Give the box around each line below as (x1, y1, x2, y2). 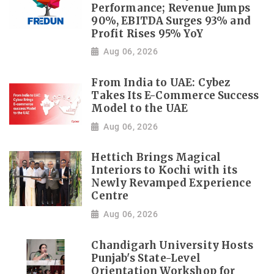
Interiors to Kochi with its (91, 164, 238, 177)
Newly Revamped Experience (91, 177, 251, 190)
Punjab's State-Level (91, 251, 201, 265)
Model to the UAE (91, 102, 188, 116)
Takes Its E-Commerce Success (91, 89, 259, 103)
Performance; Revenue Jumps (91, 1, 251, 15)
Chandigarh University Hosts (91, 239, 254, 252)
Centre (91, 190, 129, 203)
